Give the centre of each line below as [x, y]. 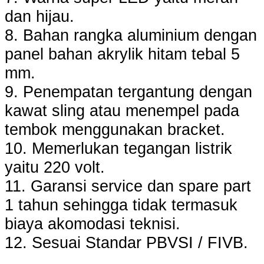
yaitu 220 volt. [55, 167]
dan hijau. [39, 16]
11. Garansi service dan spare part [128, 186]
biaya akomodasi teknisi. [93, 224]
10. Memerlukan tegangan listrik [118, 148]
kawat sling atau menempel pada [122, 111]
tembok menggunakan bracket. [115, 130]
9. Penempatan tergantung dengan [128, 92]
